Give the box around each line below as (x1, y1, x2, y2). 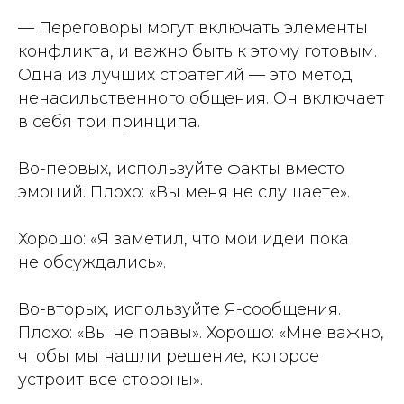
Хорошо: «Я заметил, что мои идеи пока (18, 229, 349, 249)
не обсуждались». (18, 252, 166, 272)
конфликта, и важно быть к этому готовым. (18, 41, 377, 61)
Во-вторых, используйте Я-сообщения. (18, 299, 341, 319)
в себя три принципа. (18, 112, 200, 132)
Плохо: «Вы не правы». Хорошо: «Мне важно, (18, 323, 384, 343)
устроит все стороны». (18, 370, 203, 390)
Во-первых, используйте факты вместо (18, 159, 344, 179)
